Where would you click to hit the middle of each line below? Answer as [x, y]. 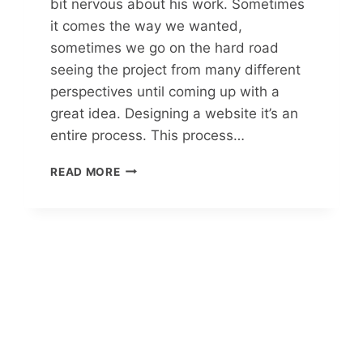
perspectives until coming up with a [165, 91]
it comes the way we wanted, [147, 26]
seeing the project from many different [176, 69]
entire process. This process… [148, 135]
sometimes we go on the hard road [165, 47]
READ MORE [85, 171]
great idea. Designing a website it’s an [175, 113]
